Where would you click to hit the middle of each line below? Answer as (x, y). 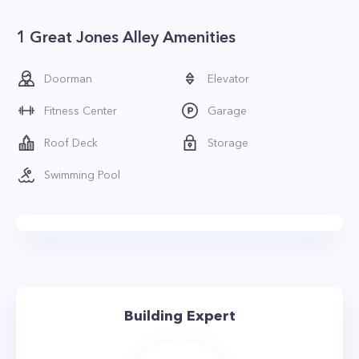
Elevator (228, 79)
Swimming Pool (82, 175)
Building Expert (179, 316)
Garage (227, 111)
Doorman (68, 79)
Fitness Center (81, 111)
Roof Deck (71, 143)
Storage (228, 143)
